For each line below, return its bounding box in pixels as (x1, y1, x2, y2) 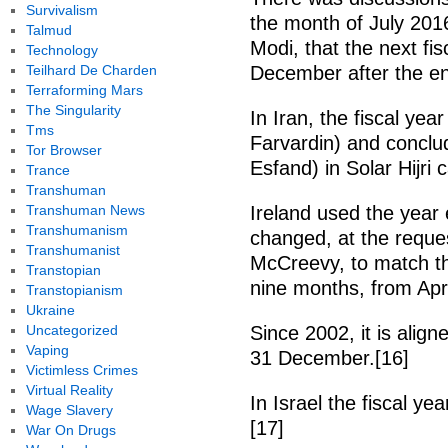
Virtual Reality (25, 382, 113, 398)
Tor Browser (25, 142, 102, 158)
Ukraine (25, 302, 75, 318)
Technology (25, 42, 98, 58)
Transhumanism (25, 222, 128, 238)
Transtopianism (25, 282, 123, 298)
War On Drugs (25, 422, 116, 438)
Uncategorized (25, 322, 118, 338)
